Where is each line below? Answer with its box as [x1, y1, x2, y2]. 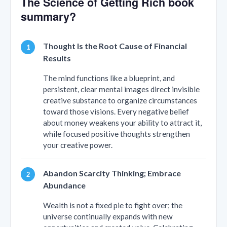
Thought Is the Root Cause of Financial [43, 41, 187, 51]
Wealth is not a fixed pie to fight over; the [43, 201, 182, 210]
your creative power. [43, 140, 112, 150]
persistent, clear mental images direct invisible [43, 85, 200, 94]
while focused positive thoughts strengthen [43, 129, 190, 139]
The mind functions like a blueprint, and [43, 73, 175, 83]
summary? [21, 9, 76, 25]
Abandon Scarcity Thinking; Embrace [43, 168, 181, 178]
